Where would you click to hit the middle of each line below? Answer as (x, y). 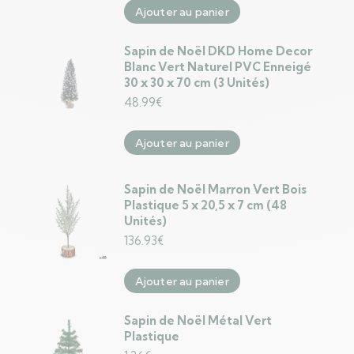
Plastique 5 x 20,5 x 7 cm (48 (205, 205)
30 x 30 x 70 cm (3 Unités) (196, 83)
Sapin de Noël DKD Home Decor (218, 51)
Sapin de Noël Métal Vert (198, 320)
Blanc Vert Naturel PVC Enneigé (217, 67)
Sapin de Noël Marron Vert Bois (215, 189)
